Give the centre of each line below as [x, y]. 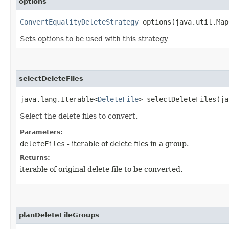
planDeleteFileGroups [59, 215]
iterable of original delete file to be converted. [101, 169]
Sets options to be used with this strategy [94, 39]
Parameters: [41, 132]
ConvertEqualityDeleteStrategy [79, 22]
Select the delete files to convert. [79, 116]
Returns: [35, 158]
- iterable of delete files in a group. [127, 143]
